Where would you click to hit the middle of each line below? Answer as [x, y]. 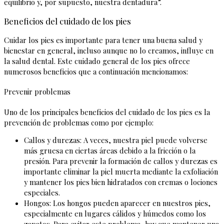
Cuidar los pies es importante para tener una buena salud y [103, 40]
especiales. [42, 193]
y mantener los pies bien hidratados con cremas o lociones [121, 182]
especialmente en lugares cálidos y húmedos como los [115, 214]
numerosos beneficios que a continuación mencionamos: [97, 72]
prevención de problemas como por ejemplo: [79, 122]
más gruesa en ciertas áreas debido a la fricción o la [110, 151]
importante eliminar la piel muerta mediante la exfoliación [121, 172]
